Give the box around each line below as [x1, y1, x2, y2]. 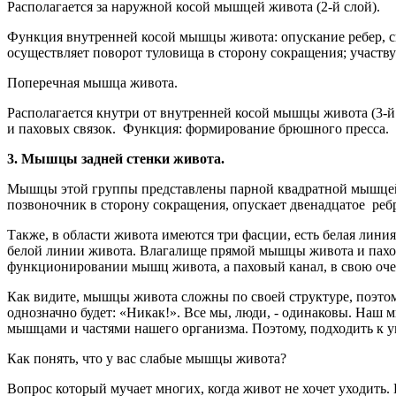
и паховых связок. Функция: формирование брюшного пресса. [7, 120, 389, 136]
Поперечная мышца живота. [7, 74, 178, 90]
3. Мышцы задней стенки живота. [7, 150, 228, 166]
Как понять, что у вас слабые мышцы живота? [7, 350, 290, 366]
